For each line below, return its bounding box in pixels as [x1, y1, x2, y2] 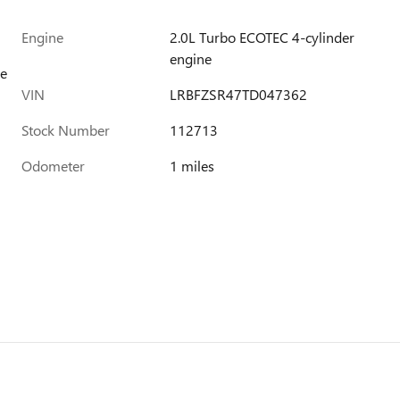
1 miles [170, 156, 215, 176]
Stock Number [21, 121, 110, 140]
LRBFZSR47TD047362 [170, 85, 308, 104]
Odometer [21, 156, 85, 176]
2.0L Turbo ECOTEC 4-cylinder [170, 28, 355, 47]
